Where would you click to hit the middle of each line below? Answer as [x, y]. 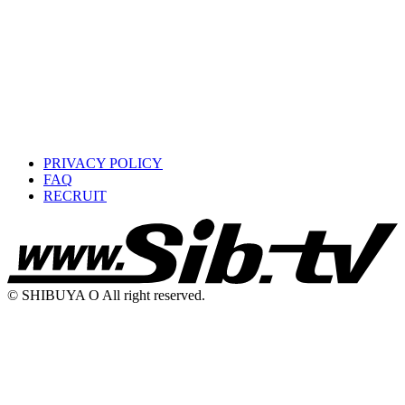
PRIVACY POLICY [103, 164]
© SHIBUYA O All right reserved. [106, 296]
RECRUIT [75, 196]
